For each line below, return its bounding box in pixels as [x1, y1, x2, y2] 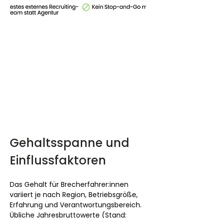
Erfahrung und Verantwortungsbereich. [10, 200, 144, 210]
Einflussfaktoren [10, 152, 106, 169]
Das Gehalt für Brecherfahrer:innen [10, 180, 130, 190]
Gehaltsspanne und [10, 135, 132, 151]
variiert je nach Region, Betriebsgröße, [10, 190, 140, 200]
